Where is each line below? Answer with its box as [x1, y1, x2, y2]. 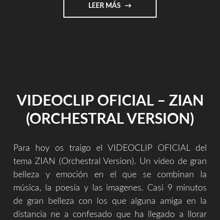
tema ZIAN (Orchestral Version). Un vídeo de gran [13, 157, 207, 166]
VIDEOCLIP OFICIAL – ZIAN [16, 94, 204, 109]
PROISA [121, 23, 147, 30]
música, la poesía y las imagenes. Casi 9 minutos [13, 184, 207, 193]
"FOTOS [121, 2, 147, 9]
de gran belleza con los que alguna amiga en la [13, 197, 207, 206]
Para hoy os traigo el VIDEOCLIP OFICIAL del [13, 144, 207, 153]
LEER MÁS [88, 2, 122, 10]
